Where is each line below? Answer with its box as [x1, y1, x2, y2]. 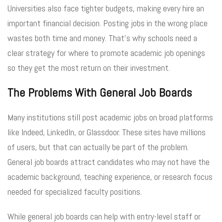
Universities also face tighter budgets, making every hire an [7, 2, 204, 14]
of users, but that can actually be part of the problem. [7, 141, 189, 153]
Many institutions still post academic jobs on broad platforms [7, 111, 213, 123]
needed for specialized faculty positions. [7, 185, 142, 197]
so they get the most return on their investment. [7, 61, 170, 73]
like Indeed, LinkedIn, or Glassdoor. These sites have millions [7, 126, 206, 138]
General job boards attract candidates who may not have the [7, 156, 210, 167]
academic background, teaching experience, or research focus [7, 170, 213, 182]
